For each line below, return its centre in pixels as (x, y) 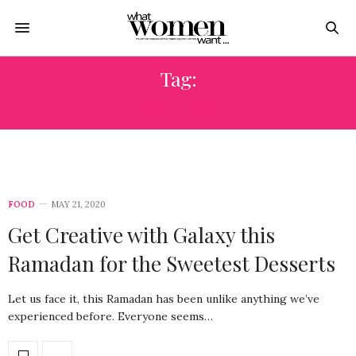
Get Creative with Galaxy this (141, 235)
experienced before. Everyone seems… (110, 316)
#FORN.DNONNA (178, 106)
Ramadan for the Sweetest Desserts (172, 263)
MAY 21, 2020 (78, 204)
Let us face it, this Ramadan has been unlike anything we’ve (164, 299)
